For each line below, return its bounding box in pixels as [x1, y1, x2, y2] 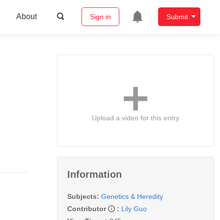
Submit [166, 13, 188, 21]
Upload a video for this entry [92, 113, 179, 122]
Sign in [89, 13, 111, 21]
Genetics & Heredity [101, 192, 163, 200]
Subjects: [67, 192, 99, 200]
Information [67, 168, 122, 180]
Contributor [67, 204, 108, 213]
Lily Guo [121, 204, 147, 213]
